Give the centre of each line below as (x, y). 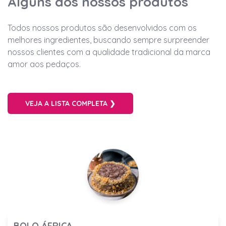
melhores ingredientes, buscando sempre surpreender (108, 40)
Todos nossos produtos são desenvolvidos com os (102, 28)
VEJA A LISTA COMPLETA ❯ (70, 104)
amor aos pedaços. (44, 64)
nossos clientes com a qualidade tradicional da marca (109, 52)
